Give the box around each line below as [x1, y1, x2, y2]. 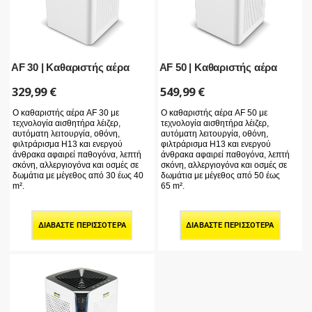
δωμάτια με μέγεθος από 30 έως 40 [13, 171, 143, 181]
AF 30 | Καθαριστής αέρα [11, 61, 130, 73]
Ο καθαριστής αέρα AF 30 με [13, 108, 119, 118]
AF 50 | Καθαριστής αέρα [159, 61, 277, 73]
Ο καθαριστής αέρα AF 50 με [160, 108, 267, 118]
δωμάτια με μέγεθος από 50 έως [160, 171, 280, 181]
